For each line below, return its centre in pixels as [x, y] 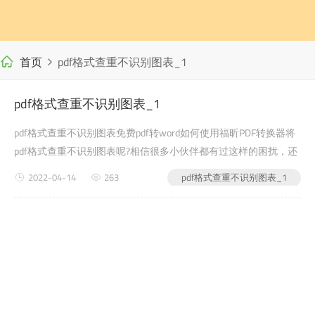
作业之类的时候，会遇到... [71, 187]
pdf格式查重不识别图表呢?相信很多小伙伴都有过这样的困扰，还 [156, 151]
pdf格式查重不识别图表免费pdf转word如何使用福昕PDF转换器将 [155, 133]
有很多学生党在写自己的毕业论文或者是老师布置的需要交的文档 [157, 169]
